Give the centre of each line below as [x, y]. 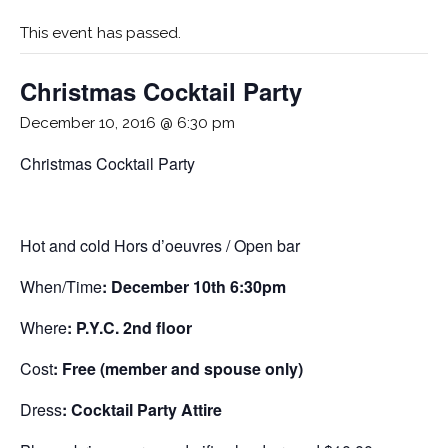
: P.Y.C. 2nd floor [129, 327]
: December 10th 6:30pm [194, 286]
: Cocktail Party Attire [142, 409]
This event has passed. [100, 32]
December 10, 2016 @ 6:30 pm [127, 122]
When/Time [61, 286]
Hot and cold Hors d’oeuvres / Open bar [160, 245]
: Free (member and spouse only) [178, 368]
